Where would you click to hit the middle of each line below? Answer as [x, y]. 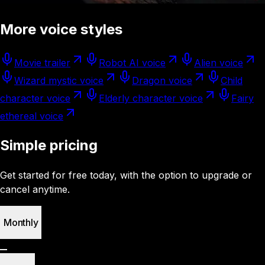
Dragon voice [162, 80]
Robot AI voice [132, 62]
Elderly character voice [151, 98]
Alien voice [219, 62]
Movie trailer [42, 62]
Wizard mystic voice [59, 80]
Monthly [21, 222]
